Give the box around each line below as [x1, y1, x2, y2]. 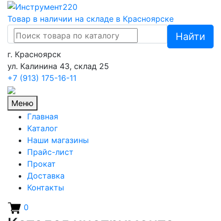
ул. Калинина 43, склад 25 [7, 61, 109, 71]
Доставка [27, 170, 65, 181]
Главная [27, 111, 58, 121]
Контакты [27, 182, 64, 192]
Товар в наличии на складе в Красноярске [7, 13, 174, 24]
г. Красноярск [7, 49, 61, 59]
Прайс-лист [27, 147, 74, 157]
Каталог [27, 123, 58, 133]
